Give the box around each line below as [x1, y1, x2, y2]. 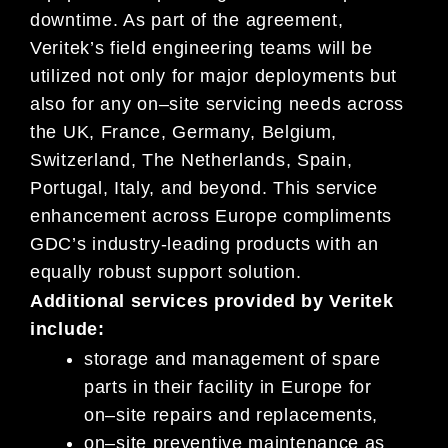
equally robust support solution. [30, 261, 302, 282]
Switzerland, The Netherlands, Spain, [30, 149, 353, 170]
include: [30, 319, 105, 340]
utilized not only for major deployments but [30, 65, 398, 86]
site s [169, 93, 216, 114]
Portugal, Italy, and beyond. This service [30, 177, 378, 198]
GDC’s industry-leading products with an [30, 233, 379, 254]
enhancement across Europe [30, 205, 284, 226]
